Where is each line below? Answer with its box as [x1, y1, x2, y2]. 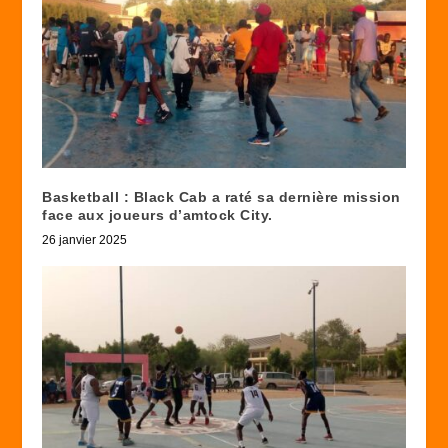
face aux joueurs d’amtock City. [42, 206, 273, 223]
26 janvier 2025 [42, 232, 128, 247]
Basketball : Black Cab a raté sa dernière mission [42, 188, 401, 205]
